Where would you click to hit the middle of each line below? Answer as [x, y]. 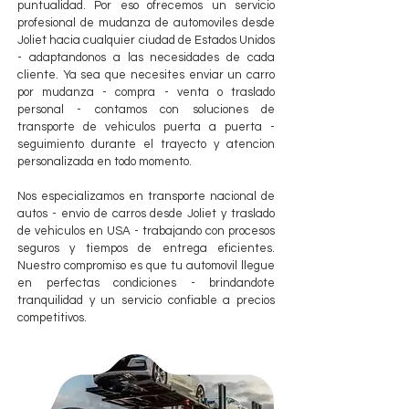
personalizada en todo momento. [105, 161]
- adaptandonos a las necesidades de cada [146, 57]
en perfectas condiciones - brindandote [146, 283]
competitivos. [52, 317]
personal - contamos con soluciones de [146, 109]
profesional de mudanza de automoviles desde [146, 22]
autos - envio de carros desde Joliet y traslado [146, 213]
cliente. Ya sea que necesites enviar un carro [146, 74]
